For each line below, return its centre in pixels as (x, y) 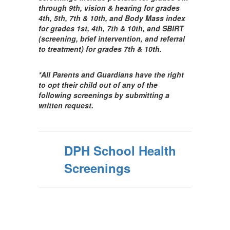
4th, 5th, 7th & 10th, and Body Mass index (112, 18)
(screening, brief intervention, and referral (112, 39)
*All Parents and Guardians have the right (111, 74)
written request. (67, 105)
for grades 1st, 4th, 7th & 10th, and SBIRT (111, 28)
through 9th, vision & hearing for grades (109, 8)
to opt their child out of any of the (98, 85)
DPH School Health (120, 150)
